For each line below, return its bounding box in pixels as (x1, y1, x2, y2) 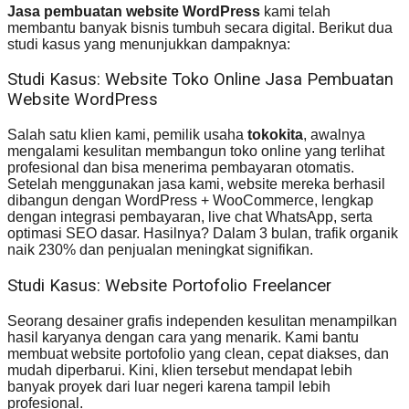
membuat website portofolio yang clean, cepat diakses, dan (7, 345, 389, 362)
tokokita (247, 127, 303, 143)
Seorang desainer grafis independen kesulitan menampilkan (7, 312, 397, 329)
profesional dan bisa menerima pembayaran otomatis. (7, 160, 354, 176)
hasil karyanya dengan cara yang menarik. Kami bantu (7, 329, 359, 345)
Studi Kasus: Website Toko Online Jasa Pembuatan (7, 69, 393, 90)
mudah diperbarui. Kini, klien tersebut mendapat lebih (7, 362, 352, 378)
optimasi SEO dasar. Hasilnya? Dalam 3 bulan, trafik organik (7, 225, 398, 242)
